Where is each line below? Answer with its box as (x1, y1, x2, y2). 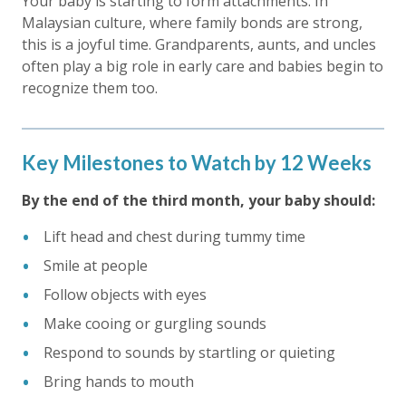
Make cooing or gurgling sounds (43, 314, 266, 333)
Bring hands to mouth (43, 372, 194, 391)
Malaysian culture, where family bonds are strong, (22, 13, 362, 33)
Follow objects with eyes (43, 285, 207, 304)
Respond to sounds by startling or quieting (43, 343, 335, 362)
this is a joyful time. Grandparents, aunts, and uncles (22, 34, 376, 54)
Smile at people (43, 256, 148, 275)
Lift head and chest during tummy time (43, 227, 305, 246)
